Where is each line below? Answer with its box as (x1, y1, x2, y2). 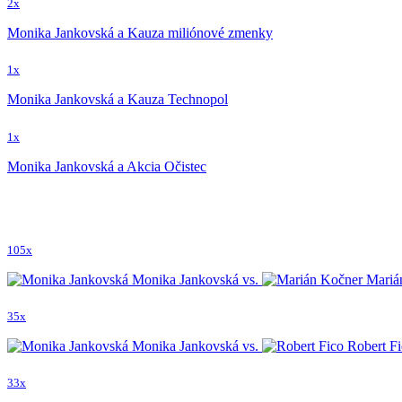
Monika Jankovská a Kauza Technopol (7, 92, 228, 108)
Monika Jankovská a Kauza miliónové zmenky (7, 25, 273, 41)
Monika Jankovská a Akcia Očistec (7, 158, 206, 174)
